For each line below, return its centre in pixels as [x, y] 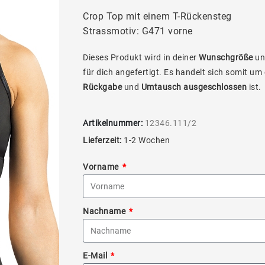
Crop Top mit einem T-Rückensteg [157, 16]
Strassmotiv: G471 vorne [138, 31]
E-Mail [96, 256]
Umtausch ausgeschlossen [194, 87]
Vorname [102, 167]
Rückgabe [102, 87]
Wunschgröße [226, 57]
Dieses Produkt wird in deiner [141, 57]
